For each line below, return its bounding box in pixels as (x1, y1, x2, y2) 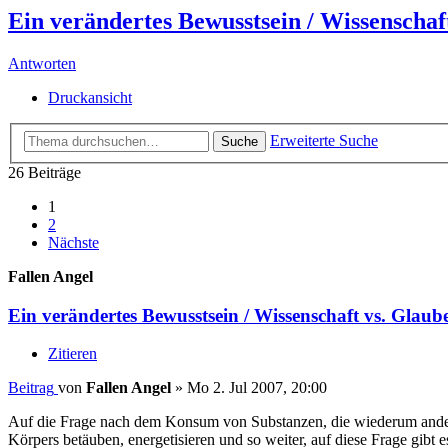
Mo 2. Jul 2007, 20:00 (187, 379, 327, 397)
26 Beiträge (8, 163, 81, 181)
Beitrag (8, 379, 54, 397)
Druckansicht (48, 89, 132, 107)
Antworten (8, 55, 76, 73)
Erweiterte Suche (270, 131, 378, 149)
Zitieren (48, 345, 97, 363)
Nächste (48, 233, 99, 251)
